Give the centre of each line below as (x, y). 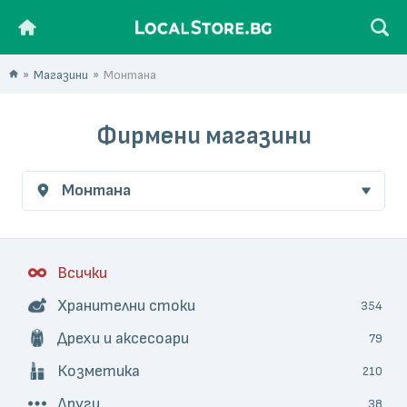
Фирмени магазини (203, 136)
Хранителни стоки (126, 306)
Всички (82, 273)
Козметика (99, 371)
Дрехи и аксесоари (123, 338)
